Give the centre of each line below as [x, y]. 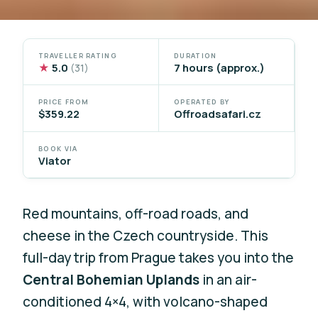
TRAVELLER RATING [78, 55]
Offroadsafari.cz [218, 114]
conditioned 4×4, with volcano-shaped [146, 301]
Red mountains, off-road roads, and [136, 213]
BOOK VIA [58, 148]
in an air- [229, 279]
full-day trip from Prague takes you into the [159, 257]
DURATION [196, 55]
